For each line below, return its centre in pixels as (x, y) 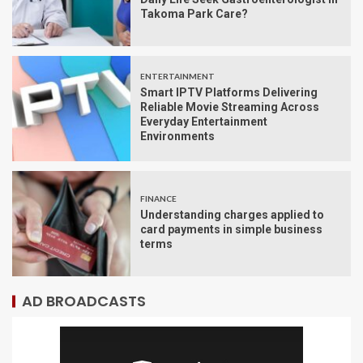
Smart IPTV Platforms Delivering (229, 92)
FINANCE (158, 198)
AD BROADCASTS (84, 301)
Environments (177, 136)
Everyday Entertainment (204, 121)
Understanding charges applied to (232, 214)
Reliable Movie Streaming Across (230, 107)
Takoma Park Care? (194, 13)
